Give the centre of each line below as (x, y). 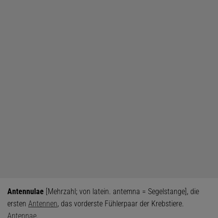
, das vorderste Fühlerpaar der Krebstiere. (121, 204)
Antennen (43, 204)
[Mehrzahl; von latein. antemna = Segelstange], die (121, 192)
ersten (18, 204)
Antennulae (26, 192)
